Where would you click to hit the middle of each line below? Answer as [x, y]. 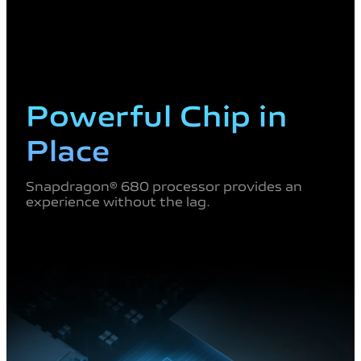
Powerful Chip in [156, 113]
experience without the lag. [118, 200]
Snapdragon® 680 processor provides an [164, 185]
